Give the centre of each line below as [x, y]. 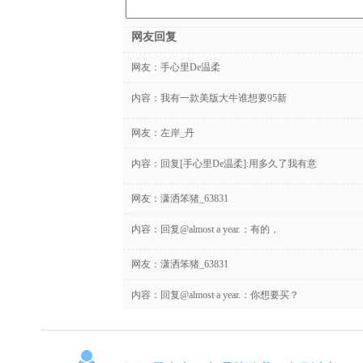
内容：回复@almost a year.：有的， [205, 229]
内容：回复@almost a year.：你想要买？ [215, 295]
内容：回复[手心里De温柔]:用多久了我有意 [224, 163]
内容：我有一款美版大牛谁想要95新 [209, 98]
